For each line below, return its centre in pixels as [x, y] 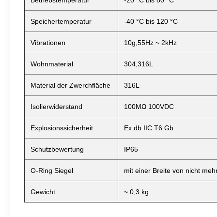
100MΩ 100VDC [149, 107]
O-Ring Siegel [52, 170]
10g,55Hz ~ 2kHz [150, 43]
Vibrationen [48, 43]
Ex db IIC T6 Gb [149, 128]
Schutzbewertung [57, 149]
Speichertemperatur [61, 21]
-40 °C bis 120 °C [151, 21]
